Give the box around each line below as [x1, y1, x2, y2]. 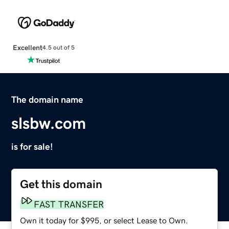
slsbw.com [11, 114, 86, 131]
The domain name [11, 95, 84, 104]
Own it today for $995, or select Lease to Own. [20, 216, 189, 224]
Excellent [12, 43, 42, 51]
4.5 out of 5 [42, 44, 75, 51]
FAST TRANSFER [34, 199, 104, 209]
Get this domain [20, 178, 103, 190]
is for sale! [11, 142, 54, 151]
